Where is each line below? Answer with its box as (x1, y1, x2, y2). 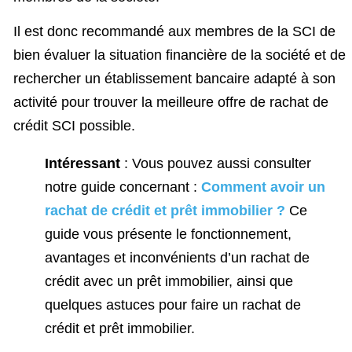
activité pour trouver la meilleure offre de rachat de (13, 94, 328, 111)
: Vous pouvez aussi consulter (120, 156, 311, 172)
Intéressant (45, 156, 120, 172)
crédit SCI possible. (13, 118, 135, 134)
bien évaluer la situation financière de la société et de (13, 47, 346, 64)
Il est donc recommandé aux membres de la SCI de (13, 24, 335, 40)
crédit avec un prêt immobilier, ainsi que (45, 273, 293, 290)
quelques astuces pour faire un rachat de (45, 297, 301, 313)
